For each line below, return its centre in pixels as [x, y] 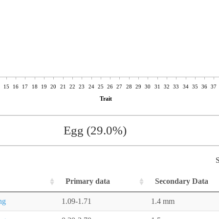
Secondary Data [182, 181]
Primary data [88, 181]
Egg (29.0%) [95, 131]
